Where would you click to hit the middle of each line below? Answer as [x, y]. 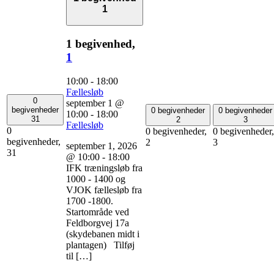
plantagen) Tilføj [100, 245]
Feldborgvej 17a [98, 223]
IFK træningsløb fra [104, 168]
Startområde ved [99, 212]
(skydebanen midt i [103, 234]
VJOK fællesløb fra [104, 190]
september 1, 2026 [102, 146]
